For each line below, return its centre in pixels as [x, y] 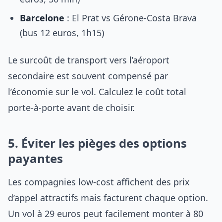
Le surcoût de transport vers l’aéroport [89, 60]
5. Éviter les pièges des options [97, 143]
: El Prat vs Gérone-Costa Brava [131, 18]
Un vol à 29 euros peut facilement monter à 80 [106, 214]
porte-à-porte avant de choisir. [71, 108]
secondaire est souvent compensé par [88, 76]
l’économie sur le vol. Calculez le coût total [97, 92]
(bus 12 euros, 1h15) [62, 33]
